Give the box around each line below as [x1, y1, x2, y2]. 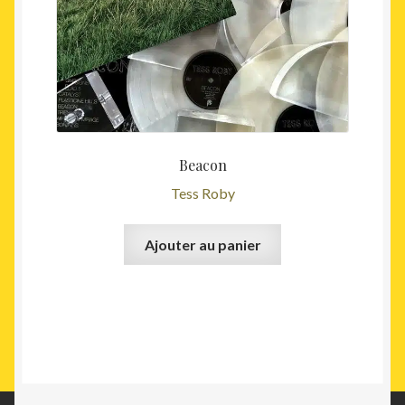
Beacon [178, 155, 227, 175]
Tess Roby [170, 184, 235, 202]
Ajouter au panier [144, 236, 261, 254]
